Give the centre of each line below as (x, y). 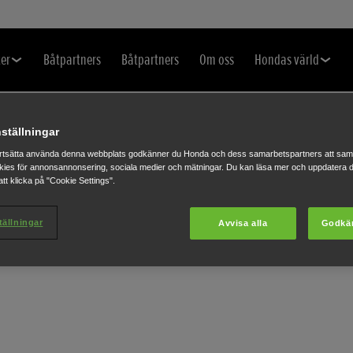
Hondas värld (287, 60)
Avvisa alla (243, 223)
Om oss (217, 60)
